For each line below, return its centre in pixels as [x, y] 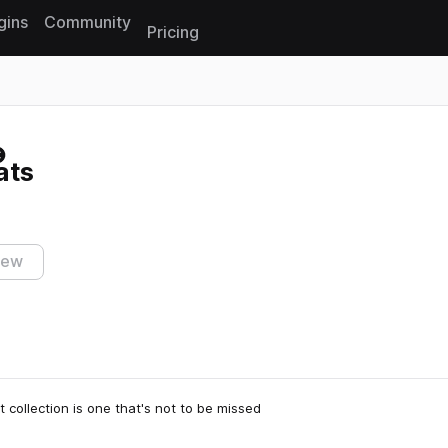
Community [87, 22]
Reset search [47, 152]
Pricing [173, 32]
